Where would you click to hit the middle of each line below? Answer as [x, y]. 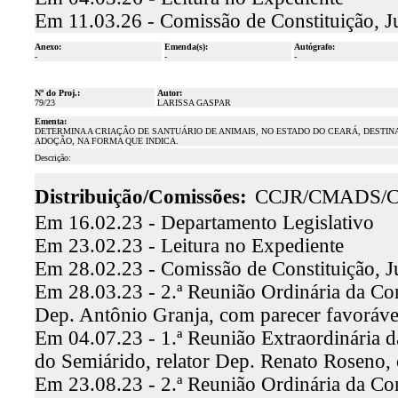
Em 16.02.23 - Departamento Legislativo [204, 223]
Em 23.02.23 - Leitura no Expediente [189, 246]
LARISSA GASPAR [194, 103]
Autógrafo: [314, 47]
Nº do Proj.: [57, 93]
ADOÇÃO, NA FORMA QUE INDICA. [106, 141]
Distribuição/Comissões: [140, 197]
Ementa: [50, 121]
